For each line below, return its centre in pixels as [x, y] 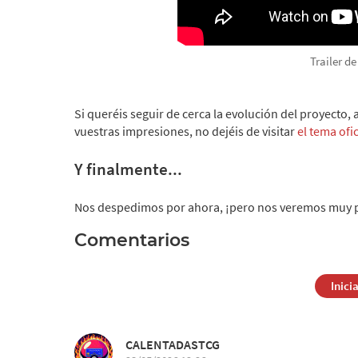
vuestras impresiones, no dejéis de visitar [186, 131]
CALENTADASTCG [173, 344]
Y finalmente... [128, 169]
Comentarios [132, 240]
